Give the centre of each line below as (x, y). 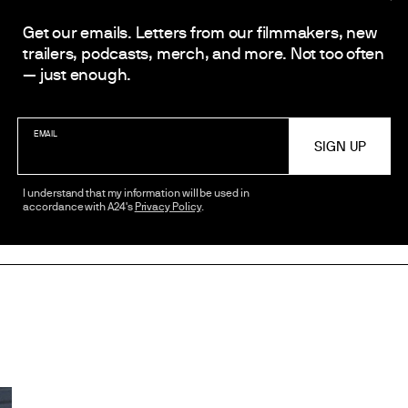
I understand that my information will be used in (136, 192)
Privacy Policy (168, 205)
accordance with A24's (79, 205)
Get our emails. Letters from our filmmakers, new (200, 32)
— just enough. (77, 74)
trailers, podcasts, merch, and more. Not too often (204, 53)
